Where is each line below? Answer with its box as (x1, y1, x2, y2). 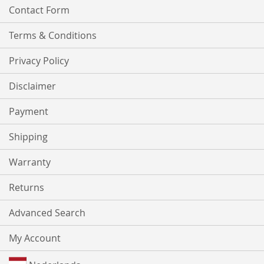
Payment (9, 105, 48, 118)
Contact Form (9, 4, 70, 17)
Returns (9, 181, 44, 194)
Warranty (9, 156, 51, 169)
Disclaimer (9, 80, 56, 93)
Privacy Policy (9, 54, 69, 68)
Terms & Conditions (9, 29, 97, 42)
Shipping (9, 130, 48, 144)
